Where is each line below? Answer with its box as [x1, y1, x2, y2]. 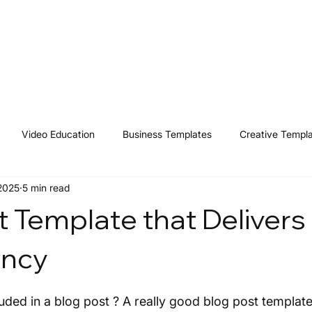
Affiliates [175, 39, 221, 54]
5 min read [22, 182, 70, 194]
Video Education [22, 128, 95, 141]
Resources [107, 39, 162, 54]
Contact [234, 39, 275, 54]
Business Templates [123, 128, 212, 141]
